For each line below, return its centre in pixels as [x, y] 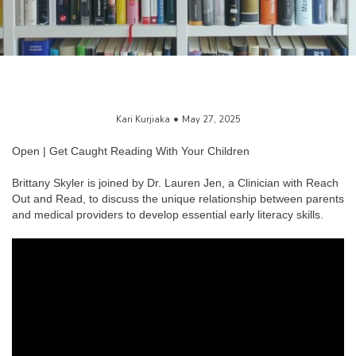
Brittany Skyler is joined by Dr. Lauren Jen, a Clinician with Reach [175, 183]
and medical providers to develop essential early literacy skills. [168, 215]
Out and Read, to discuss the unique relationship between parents [178, 199]
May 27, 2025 [211, 120]
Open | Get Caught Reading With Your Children [131, 151]
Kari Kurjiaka [143, 120]
